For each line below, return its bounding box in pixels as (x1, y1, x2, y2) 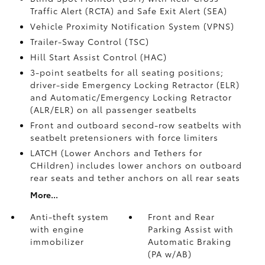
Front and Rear (148, 211, 215, 222)
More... (30, 189, 58, 201)
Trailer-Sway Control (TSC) (30, 35, 149, 47)
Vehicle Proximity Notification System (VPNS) (30, 20, 234, 32)
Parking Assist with (148, 223, 234, 235)
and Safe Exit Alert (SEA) (117, 5, 227, 17)
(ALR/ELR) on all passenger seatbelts (30, 104, 197, 115)
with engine (30, 223, 84, 235)
